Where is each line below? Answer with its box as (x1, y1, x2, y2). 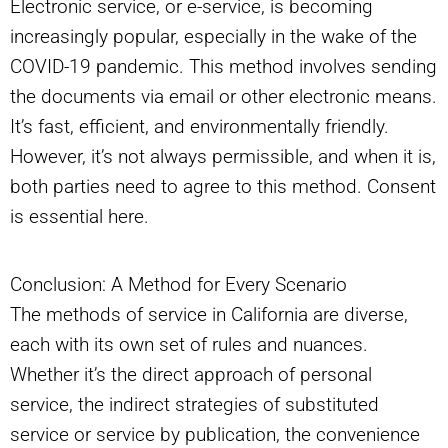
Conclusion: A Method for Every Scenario (10, 273, 347, 297)
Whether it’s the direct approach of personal (10, 363, 372, 387)
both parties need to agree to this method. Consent (10, 175, 436, 199)
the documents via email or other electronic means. (10, 85, 437, 109)
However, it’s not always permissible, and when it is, (10, 145, 436, 169)
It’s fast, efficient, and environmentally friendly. (10, 115, 389, 139)
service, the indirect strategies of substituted (10, 393, 379, 417)
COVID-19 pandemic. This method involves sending (10, 55, 437, 79)
